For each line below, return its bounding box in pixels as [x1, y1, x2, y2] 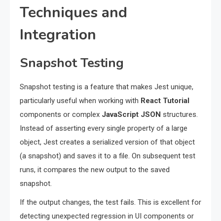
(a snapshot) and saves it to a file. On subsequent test [20, 151, 195, 161]
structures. [161, 110, 198, 119]
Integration [20, 25, 96, 45]
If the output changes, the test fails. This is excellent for [20, 198, 201, 207]
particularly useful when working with [20, 96, 141, 106]
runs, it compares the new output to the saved [20, 165, 170, 175]
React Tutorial [141, 96, 189, 106]
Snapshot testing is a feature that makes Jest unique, [20, 82, 193, 92]
